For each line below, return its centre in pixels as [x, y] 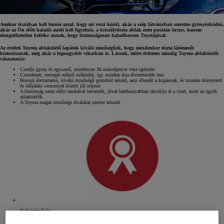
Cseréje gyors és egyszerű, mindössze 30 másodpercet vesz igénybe [87, 69]
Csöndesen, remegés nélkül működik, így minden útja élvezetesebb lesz [92, 74]
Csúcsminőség [35, 210]
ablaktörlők [31, 96]
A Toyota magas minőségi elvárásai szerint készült [70, 102]
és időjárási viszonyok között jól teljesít [60, 85]
